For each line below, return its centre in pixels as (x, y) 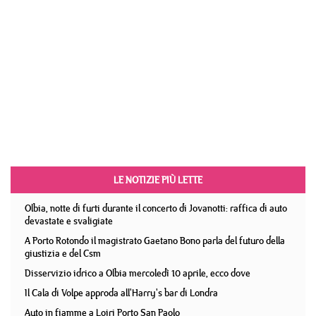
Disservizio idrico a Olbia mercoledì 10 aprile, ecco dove (138, 273)
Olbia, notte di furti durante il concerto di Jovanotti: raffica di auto (156, 208)
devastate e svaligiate (69, 221)
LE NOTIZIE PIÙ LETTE (158, 180)
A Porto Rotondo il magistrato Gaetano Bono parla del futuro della (155, 241)
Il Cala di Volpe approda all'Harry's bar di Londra (121, 293)
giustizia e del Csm (63, 253)
